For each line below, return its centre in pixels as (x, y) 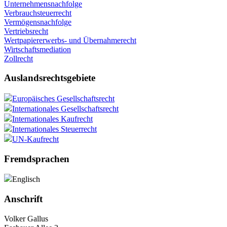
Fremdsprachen (37, 159)
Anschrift (23, 199)
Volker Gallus (26, 218)
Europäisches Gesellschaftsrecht (63, 98)
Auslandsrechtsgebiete (50, 78)
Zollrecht (18, 58)
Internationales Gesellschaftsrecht (65, 108)
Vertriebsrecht (26, 31)
